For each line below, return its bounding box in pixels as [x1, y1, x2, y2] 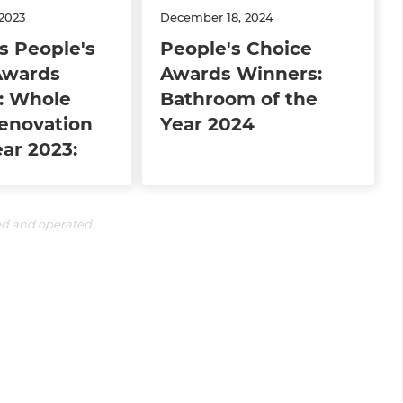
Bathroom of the [160, 87, 318, 110]
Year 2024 [160, 112, 255, 135]
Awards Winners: [160, 62, 323, 85]
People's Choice [160, 37, 313, 59]
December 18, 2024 [160, 9, 274, 24]
